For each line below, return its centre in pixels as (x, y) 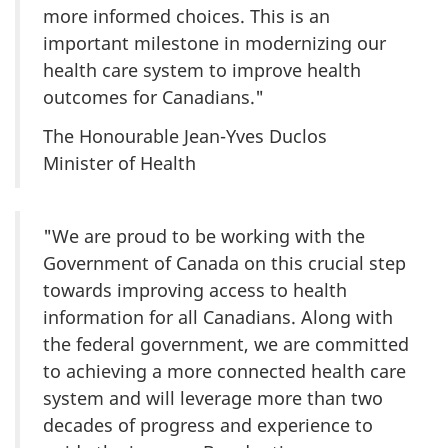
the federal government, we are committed (226, 343)
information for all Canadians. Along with (218, 316)
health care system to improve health (202, 70)
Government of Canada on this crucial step (224, 262)
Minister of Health (119, 162)
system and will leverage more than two (213, 397)
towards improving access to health (195, 289)
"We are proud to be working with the (204, 235)
